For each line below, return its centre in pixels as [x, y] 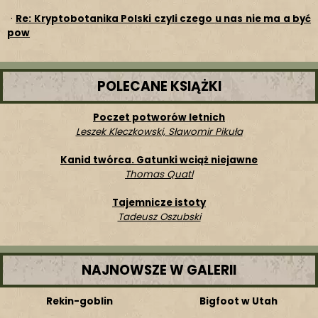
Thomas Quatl [159, 174]
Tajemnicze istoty [159, 203]
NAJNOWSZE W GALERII [159, 270]
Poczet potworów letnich [159, 117]
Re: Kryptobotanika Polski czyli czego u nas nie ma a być [163, 19]
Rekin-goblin [79, 301]
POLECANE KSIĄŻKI [159, 86]
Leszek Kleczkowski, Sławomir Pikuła [159, 132]
